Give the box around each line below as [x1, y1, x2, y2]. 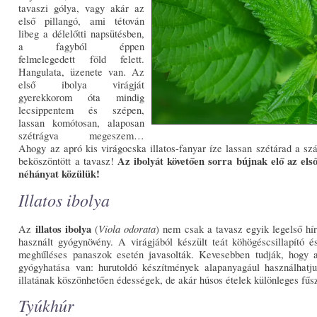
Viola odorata [98, 221, 156, 236]
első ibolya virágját [18, 78, 144, 92]
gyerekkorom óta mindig [18, 91, 144, 105]
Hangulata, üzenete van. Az [18, 65, 144, 79]
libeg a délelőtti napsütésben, [18, 27, 144, 41]
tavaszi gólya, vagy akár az [18, 1, 144, 16]
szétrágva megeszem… [18, 129, 144, 143]
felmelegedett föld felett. [18, 52, 144, 67]
